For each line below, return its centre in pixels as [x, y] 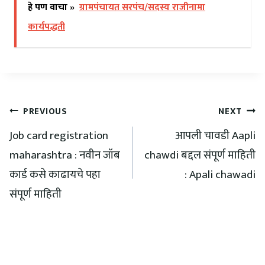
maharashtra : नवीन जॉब [65, 156]
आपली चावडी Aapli [215, 136]
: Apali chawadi [220, 175]
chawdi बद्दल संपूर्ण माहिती [200, 156]
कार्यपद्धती [46, 27]
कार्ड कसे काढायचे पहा [55, 175]
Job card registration [59, 136]
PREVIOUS [45, 111]
